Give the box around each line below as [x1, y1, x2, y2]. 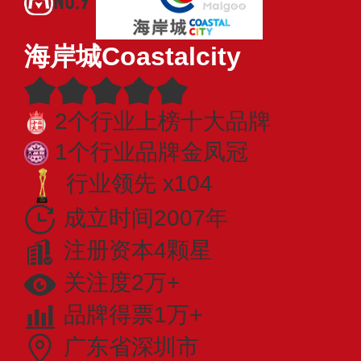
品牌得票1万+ [64, 302, 202, 328]
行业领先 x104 [66, 171, 213, 197]
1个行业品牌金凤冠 [55, 139, 248, 164]
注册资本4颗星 [64, 237, 212, 263]
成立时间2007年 [64, 205, 228, 230]
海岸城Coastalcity [24, 41, 241, 71]
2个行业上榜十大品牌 [55, 108, 271, 134]
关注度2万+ [64, 270, 180, 296]
